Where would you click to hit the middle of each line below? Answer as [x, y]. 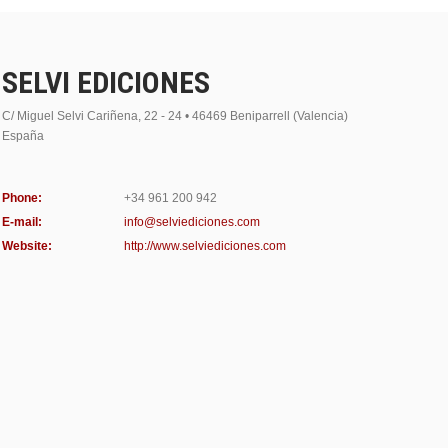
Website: [27, 245]
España [23, 135]
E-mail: [22, 221]
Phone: [22, 197]
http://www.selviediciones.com [204, 245]
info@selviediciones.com [191, 221]
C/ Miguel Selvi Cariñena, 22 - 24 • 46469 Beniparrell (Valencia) [175, 115]
